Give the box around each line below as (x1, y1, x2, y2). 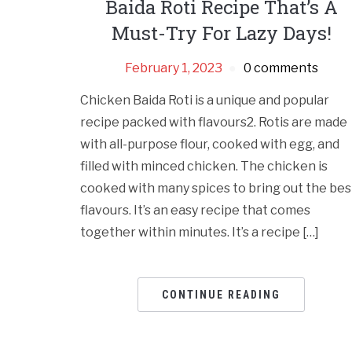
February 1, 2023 (124, 60, 222, 76)
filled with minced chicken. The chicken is (80, 159, 328, 174)
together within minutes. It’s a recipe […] (80, 225, 319, 240)
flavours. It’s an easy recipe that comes (80, 203, 310, 218)
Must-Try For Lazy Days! (111, 20, 332, 46)
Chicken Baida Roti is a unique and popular (80, 93, 329, 108)
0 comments (243, 60, 318, 76)
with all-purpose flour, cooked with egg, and (80, 137, 339, 152)
